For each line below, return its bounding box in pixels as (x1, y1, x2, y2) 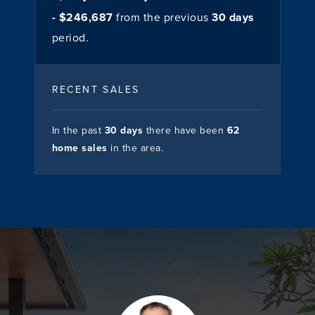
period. (51, 30, 89, 46)
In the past (51, 123, 105, 138)
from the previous (112, 9, 212, 25)
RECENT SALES (51, 82, 140, 97)
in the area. (110, 141, 164, 155)
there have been (143, 123, 227, 138)
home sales (51, 141, 111, 155)
